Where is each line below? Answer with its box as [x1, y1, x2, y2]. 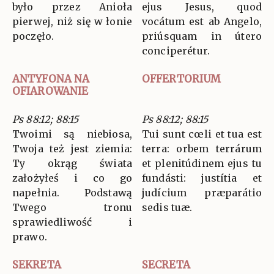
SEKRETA [12, 258, 61, 272]
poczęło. [12, 30, 54, 43]
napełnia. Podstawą [12, 187, 132, 199]
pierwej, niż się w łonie [12, 15, 132, 28]
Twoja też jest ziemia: [12, 143, 132, 155]
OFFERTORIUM [142, 72, 221, 86]
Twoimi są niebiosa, [12, 128, 132, 141]
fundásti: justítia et [142, 172, 262, 185]
